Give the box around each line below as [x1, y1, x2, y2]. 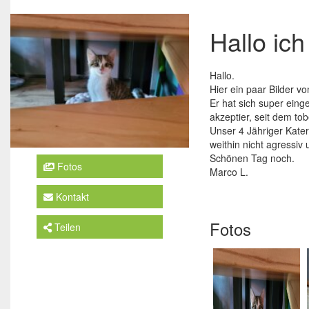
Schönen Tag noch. [209, 150, 295, 165]
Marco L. [209, 164, 248, 179]
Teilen [51, 219, 81, 234]
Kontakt [52, 189, 89, 203]
